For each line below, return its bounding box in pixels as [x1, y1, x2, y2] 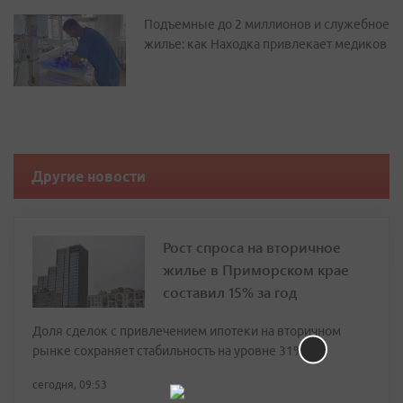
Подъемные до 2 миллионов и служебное [144, 17, 390, 31]
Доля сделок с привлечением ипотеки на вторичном [32, 324, 341, 338]
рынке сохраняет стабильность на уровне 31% [32, 344, 304, 358]
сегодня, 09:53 [32, 379, 107, 390]
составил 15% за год [163, 282, 297, 301]
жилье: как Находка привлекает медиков [144, 37, 387, 51]
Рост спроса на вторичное [163, 237, 341, 256]
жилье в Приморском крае [163, 260, 349, 279]
